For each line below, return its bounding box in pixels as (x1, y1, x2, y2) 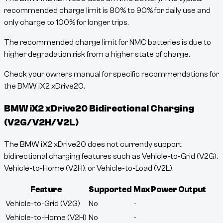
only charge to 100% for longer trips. (4, 17, 128, 27)
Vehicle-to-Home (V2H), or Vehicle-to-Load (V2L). (4, 164, 173, 173)
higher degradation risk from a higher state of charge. (4, 49, 190, 59)
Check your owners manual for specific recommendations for (4, 69, 219, 79)
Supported (89, 185, 131, 195)
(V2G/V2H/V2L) (4, 116, 78, 128)
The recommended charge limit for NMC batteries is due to (4, 37, 211, 47)
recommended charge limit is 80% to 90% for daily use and (4, 5, 211, 15)
